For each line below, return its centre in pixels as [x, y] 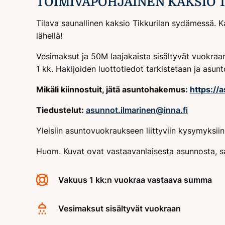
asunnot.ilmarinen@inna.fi [137, 110]
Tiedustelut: [61, 110]
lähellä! [49, 35]
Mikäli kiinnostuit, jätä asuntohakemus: [113, 89]
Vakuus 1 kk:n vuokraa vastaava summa [135, 180]
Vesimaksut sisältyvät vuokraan [120, 208]
